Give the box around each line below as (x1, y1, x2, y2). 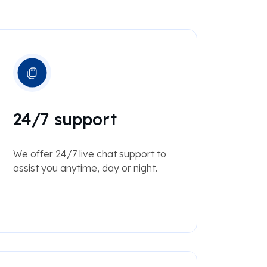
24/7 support (13, 109, 117, 130)
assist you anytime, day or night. (13, 162, 157, 175)
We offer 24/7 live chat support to (13, 148, 166, 160)
